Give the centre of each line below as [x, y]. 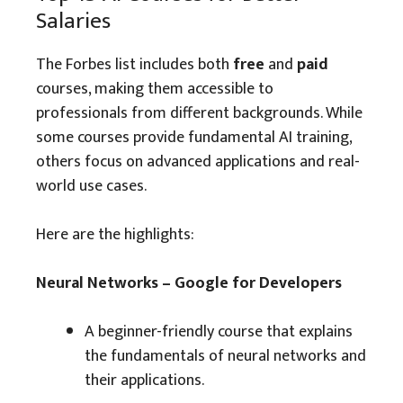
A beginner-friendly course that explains [219, 332]
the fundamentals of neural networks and [225, 356]
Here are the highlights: [115, 235]
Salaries [73, 21]
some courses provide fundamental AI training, [194, 138]
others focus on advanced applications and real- [198, 162]
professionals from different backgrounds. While [199, 113]
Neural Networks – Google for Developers [189, 283]
